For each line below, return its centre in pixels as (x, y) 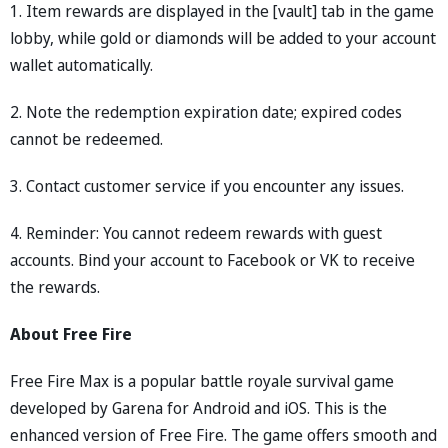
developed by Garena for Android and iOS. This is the (198, 407)
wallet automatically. (81, 64)
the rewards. (55, 286)
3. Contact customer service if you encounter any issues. (207, 185)
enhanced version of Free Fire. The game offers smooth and (223, 434)
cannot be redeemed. (86, 138)
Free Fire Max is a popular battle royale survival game (202, 380)
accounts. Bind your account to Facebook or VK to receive (212, 259)
